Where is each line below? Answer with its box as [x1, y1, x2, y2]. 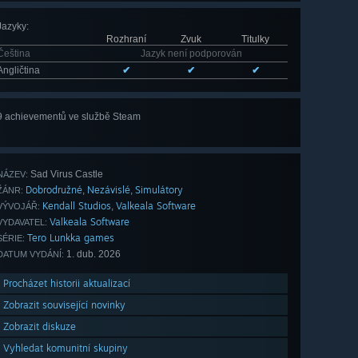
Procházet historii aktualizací [3, 277, 130, 290]
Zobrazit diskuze [3, 320, 76, 333]
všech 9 [241, 126, 279, 140]
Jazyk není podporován [140, 48, 242, 60]
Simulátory [135, 184, 183, 197]
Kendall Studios [42, 200, 111, 213]
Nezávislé [87, 184, 130, 197]
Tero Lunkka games [27, 232, 114, 245]
